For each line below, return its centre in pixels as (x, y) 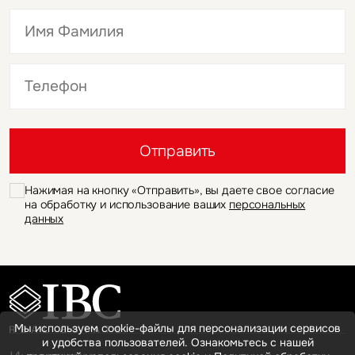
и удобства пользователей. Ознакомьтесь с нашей (177, 342)
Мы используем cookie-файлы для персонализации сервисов (177, 328)
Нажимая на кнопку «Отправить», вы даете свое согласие (179, 190)
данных (44, 218)
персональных (267, 204)
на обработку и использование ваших (127, 204)
